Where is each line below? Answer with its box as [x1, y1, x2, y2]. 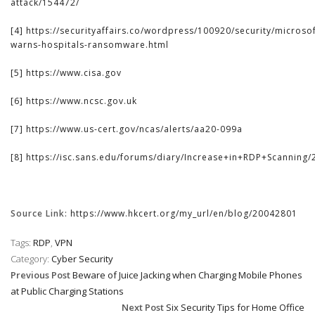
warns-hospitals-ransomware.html [11, 39, 169, 51]
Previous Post [11, 269, 70, 281]
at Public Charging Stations [11, 285, 124, 297]
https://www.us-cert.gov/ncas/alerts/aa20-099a [26, 123, 243, 135]
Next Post [122, 301, 164, 314]
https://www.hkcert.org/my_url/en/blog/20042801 [70, 207, 297, 219]
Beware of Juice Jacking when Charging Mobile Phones [72, 269, 302, 281]
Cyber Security [51, 252, 113, 265]
